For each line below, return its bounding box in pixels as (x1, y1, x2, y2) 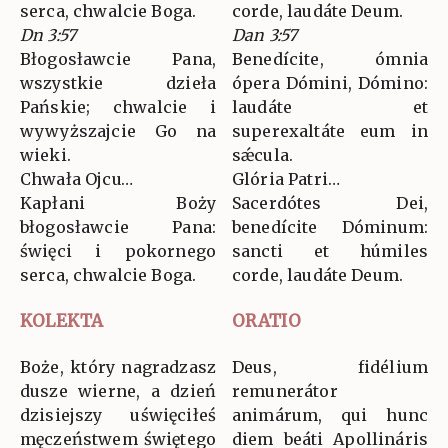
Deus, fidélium (232, 357, 428, 378)
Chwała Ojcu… (20, 169, 133, 190)
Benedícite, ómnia (232, 49, 428, 70)
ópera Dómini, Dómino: (232, 73, 428, 94)
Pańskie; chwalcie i (20, 97, 216, 118)
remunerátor (232, 381, 338, 402)
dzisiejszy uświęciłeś (20, 405, 216, 426)
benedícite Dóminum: (232, 217, 428, 238)
